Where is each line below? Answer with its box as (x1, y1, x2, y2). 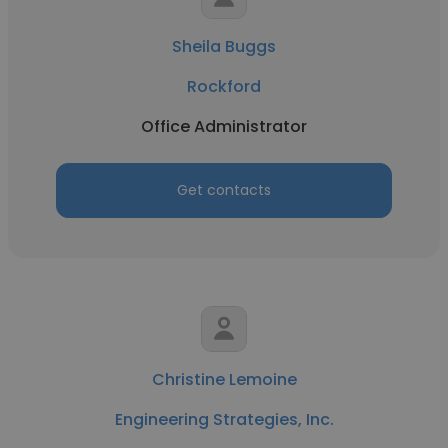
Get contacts (177, 180, 271, 200)
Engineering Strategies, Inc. (114, 408, 334, 431)
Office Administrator (141, 115, 307, 138)
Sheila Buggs (172, 35, 276, 58)
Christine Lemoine (151, 368, 297, 391)
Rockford (187, 75, 261, 98)
